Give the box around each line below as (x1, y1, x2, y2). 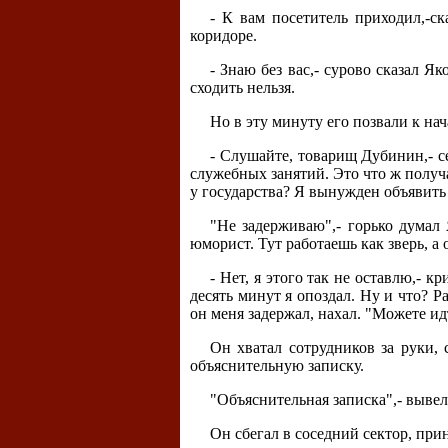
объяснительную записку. (190, 357, 364, 375)
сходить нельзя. (190, 79, 295, 97)
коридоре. (190, 27, 257, 45)
